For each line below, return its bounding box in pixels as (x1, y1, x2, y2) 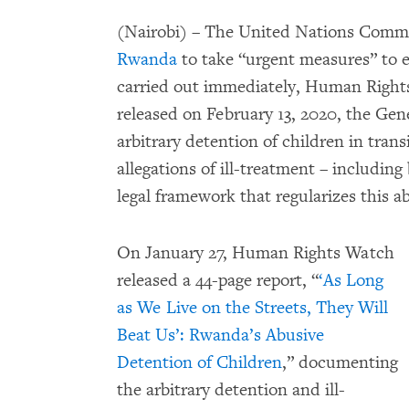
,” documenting (282, 351, 398, 373)
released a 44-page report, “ (117, 269, 319, 291)
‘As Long (319, 269, 383, 291)
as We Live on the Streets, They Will (117, 297, 388, 319)
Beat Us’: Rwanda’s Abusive (117, 324, 324, 346)
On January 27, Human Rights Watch (117, 242, 394, 264)
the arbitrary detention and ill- (117, 379, 345, 401)
